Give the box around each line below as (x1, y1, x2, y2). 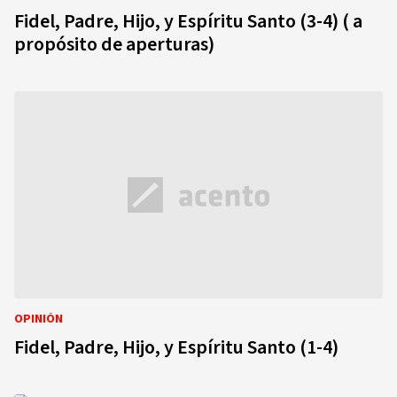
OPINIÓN (14, 310, 63, 328)
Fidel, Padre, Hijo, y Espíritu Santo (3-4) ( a (14, 7, 64, 35)
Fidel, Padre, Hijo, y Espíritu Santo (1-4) (14, 333, 339, 362)
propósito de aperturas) (14, 30, 214, 58)
